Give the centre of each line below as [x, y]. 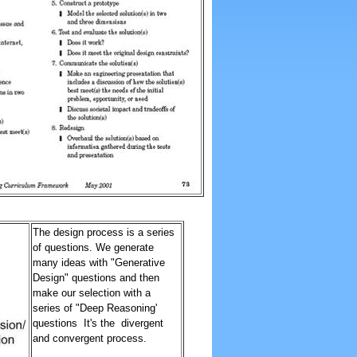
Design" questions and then [96, 278]
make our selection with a [91, 293]
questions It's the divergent [98, 323]
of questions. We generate [93, 247]
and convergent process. [89, 338]
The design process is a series [103, 232]
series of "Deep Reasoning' [94, 308]
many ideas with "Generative [98, 263]
